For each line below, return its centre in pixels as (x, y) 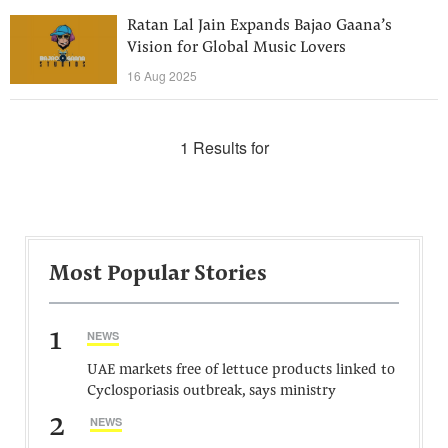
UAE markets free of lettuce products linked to (241, 370)
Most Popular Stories (158, 275)
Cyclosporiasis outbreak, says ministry (211, 391)
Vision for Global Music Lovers (236, 48)
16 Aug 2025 (162, 75)
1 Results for (224, 147)
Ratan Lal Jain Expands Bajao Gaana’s (259, 26)
